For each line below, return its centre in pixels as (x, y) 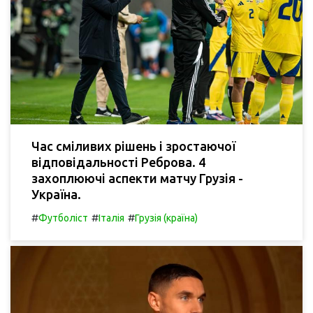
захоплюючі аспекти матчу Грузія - (137, 178)
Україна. (56, 194)
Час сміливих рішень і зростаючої (133, 146)
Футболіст (63, 218)
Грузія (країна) (166, 218)
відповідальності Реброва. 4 (118, 162)
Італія (111, 218)
